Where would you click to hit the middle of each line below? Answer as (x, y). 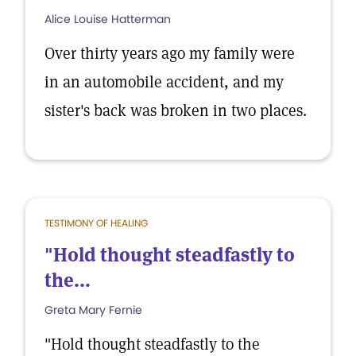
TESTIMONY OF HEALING (96, 223)
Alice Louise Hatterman (108, 19)
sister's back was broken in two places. (176, 110)
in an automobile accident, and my (164, 82)
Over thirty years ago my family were (170, 53)
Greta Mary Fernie (93, 310)
